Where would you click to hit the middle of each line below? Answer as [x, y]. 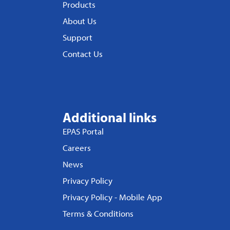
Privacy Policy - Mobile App [112, 197]
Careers [77, 148]
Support [78, 37]
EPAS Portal [83, 131]
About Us [80, 21]
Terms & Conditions [98, 214]
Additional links [110, 118]
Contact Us [83, 54]
